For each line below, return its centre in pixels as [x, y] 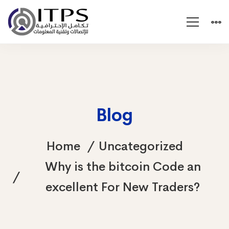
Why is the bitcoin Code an [123, 167]
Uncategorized [141, 146]
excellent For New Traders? [123, 187]
